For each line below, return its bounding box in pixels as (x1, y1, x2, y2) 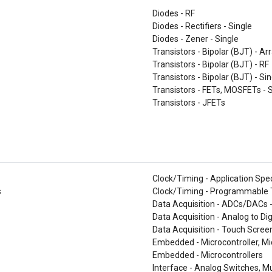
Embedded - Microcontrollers (152, 250, 263, 260)
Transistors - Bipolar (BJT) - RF (152, 59, 269, 69)
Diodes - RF (152, 8, 195, 18)
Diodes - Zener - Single (152, 34, 239, 44)
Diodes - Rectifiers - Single (152, 21, 252, 31)
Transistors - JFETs (152, 98, 225, 107)
